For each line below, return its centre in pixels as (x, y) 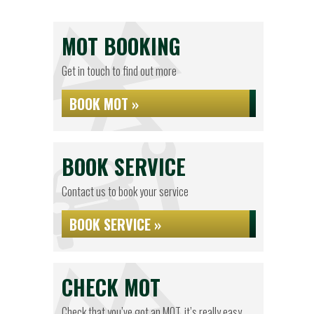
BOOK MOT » (104, 104)
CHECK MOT (111, 287)
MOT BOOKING (121, 46)
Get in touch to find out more (119, 71)
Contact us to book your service (125, 191)
